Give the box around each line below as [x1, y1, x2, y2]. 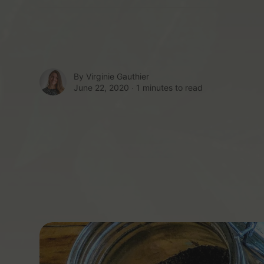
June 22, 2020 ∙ [74, 82, 137, 93]
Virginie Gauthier [86, 71, 150, 82]
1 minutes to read [136, 82, 203, 93]
